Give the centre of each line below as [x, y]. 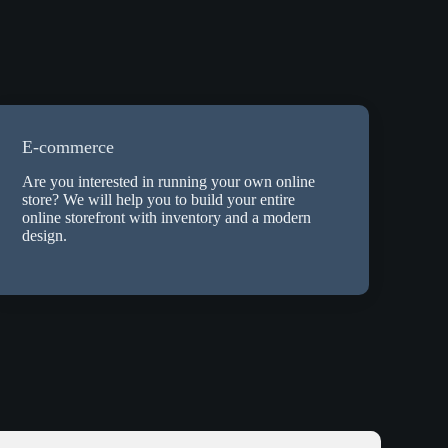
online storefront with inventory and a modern [166, 218]
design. [44, 236]
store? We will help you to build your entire [158, 200]
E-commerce [67, 147]
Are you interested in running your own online [168, 182]
